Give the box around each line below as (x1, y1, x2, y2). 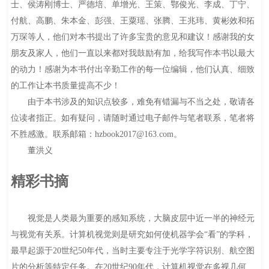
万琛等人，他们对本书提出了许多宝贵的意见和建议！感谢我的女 (10, 32, 255, 42)
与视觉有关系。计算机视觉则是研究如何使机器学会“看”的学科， (10, 229, 253, 239)
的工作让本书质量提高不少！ (10, 81, 120, 91)
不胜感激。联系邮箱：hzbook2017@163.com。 (10, 130, 182, 139)
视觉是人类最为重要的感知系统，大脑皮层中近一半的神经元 (10, 213, 255, 223)
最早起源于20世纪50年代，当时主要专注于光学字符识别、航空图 (10, 246, 255, 255)
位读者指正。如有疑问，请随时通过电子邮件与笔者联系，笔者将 (10, 113, 255, 123)
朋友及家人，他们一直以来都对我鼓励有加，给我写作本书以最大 (10, 49, 255, 58)
